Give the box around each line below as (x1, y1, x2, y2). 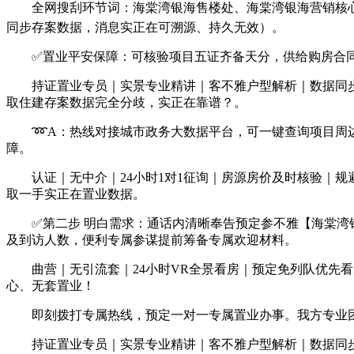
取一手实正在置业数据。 (6, 187, 145, 201)
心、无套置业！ (6, 279, 95, 292)
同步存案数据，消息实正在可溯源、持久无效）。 (6, 21, 284, 34)
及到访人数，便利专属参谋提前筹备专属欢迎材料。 (6, 233, 297, 247)
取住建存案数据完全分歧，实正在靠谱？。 (6, 96, 247, 109)
